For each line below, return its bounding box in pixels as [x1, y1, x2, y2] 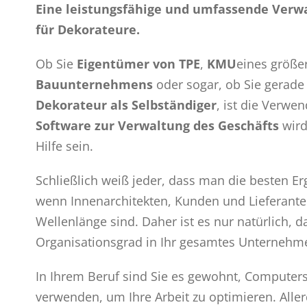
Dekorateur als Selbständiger [36, 97, 217, 114]
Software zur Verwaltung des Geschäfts [36, 117, 282, 134]
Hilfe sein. [36, 138, 93, 155]
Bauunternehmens [36, 76, 153, 93]
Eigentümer [77, 56, 149, 73]
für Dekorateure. [36, 21, 140, 38]
